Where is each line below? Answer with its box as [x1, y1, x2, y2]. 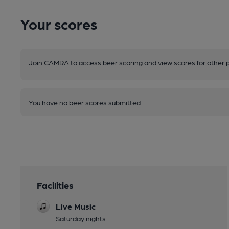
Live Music [56, 201, 96, 211]
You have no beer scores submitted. [29, 98, 142, 106]
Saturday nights [56, 214, 106, 222]
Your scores [20, 14, 97, 32]
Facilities [37, 179, 74, 190]
